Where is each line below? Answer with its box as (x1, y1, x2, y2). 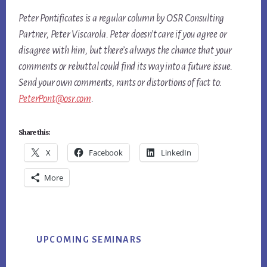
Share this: (18, 128, 51, 137)
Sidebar (18, 237, 82, 263)
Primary (18, 215, 89, 240)
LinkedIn (161, 147, 191, 159)
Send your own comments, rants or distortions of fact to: (18, 77, 222, 89)
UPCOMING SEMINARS (36, 235, 142, 245)
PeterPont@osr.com (18, 94, 91, 105)
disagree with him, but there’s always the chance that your (18, 45, 232, 57)
